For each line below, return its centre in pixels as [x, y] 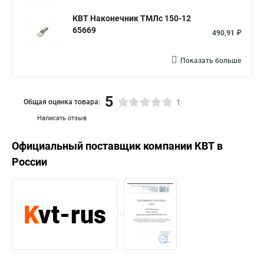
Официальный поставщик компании [103, 146]
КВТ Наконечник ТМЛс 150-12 [132, 18]
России [29, 162]
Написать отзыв [62, 118]
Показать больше [211, 61]
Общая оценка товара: [62, 102]
